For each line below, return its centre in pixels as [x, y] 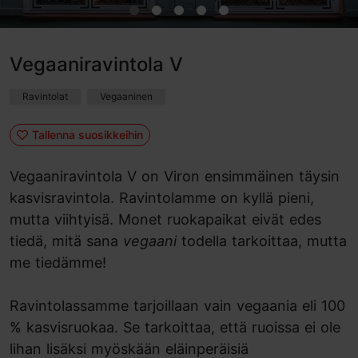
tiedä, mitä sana [66, 241]
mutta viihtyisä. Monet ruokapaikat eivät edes [165, 219]
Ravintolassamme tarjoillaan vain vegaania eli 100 [177, 306]
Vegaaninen [126, 96]
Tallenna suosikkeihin [87, 134]
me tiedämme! [58, 263]
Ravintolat [45, 96]
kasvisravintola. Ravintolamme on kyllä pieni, [162, 198]
